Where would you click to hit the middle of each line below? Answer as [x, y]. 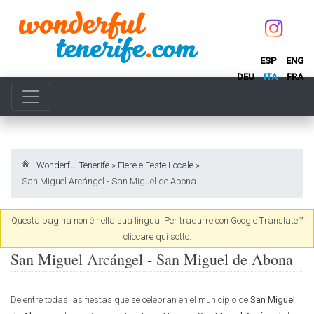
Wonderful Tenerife [73, 165]
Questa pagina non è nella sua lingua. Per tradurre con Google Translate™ [157, 220]
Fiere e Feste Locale [156, 165]
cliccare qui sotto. [157, 237]
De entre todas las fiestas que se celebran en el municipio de [130, 300]
